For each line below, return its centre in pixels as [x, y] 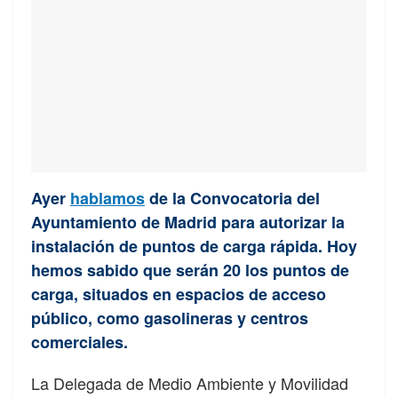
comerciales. [80, 342]
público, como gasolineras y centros [170, 318]
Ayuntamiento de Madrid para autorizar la [188, 222]
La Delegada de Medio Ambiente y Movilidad [190, 382]
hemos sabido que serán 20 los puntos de [190, 270]
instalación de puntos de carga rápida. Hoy [194, 246]
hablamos [107, 198]
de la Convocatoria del [232, 198]
